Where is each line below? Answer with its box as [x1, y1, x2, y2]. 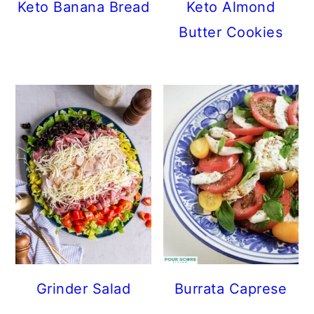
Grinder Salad [36, 280, 131, 297]
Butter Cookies [179, 24, 283, 41]
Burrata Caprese [174, 280, 287, 297]
